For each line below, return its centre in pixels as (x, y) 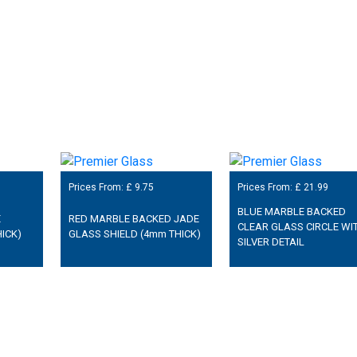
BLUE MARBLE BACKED (291, 211)
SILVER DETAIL (271, 241)
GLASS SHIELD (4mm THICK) (134, 234)
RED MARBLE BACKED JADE (133, 219)
